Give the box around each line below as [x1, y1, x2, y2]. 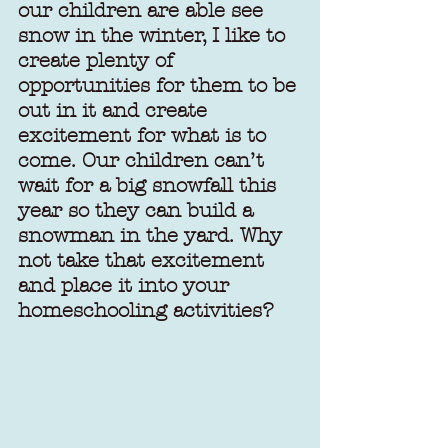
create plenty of [18, 49, 179, 72]
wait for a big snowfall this [18, 174, 282, 197]
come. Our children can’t [18, 149, 270, 172]
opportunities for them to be [18, 74, 302, 97]
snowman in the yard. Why [18, 224, 288, 247]
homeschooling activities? [18, 299, 274, 322]
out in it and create [18, 99, 213, 122]
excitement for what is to [18, 124, 272, 147]
